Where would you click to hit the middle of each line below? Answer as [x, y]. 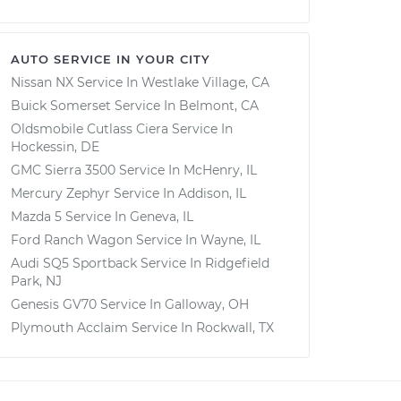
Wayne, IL [230, 240]
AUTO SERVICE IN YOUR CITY [111, 59]
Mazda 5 [36, 217]
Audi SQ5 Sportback [74, 263]
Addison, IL [212, 193]
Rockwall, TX [235, 328]
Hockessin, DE [55, 147]
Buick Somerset [61, 106]
